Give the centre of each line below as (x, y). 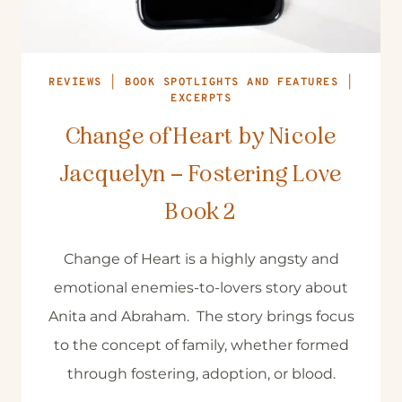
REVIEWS (75, 83)
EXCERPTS (201, 99)
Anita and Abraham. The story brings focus (201, 316)
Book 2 (201, 211)
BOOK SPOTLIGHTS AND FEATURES (232, 83)
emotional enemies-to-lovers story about (201, 288)
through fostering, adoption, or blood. (201, 374)
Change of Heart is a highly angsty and (201, 259)
